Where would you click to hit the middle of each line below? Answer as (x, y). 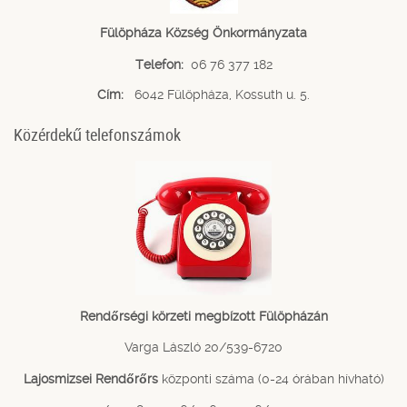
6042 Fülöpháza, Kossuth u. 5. (218, 94)
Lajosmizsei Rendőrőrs (90, 378)
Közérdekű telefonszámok (97, 134)
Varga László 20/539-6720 (203, 347)
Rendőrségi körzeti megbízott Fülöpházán (203, 316)
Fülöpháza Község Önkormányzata (203, 33)
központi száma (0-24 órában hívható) (271, 378)
